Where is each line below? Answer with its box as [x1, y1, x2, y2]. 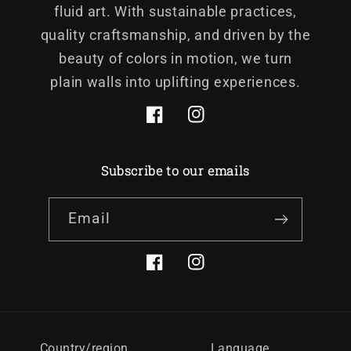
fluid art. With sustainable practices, [54, 2, 297, 20]
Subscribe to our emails [101, 162, 250, 179]
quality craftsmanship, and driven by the [40, 26, 311, 43]
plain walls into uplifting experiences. [50, 73, 301, 90]
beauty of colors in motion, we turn [58, 49, 293, 67]
